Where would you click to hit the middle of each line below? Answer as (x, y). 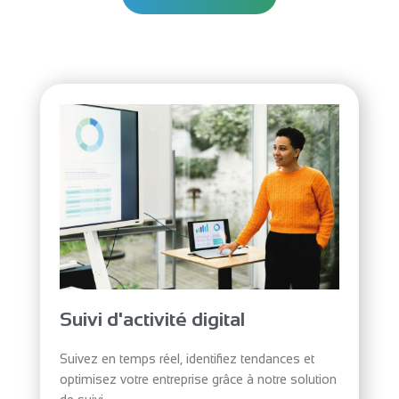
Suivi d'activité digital (153, 320)
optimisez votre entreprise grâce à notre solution (199, 380)
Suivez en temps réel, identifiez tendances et (187, 359)
